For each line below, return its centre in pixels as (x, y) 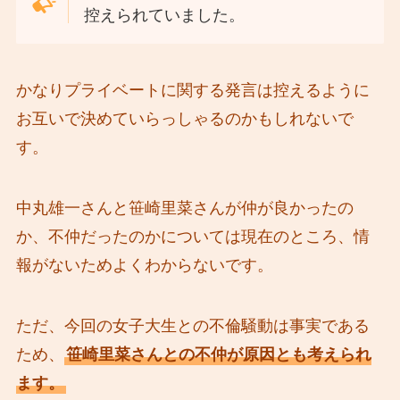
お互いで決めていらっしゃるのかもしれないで (184, 118)
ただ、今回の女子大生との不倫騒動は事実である (192, 325)
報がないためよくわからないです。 (144, 265)
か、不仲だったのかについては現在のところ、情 (192, 236)
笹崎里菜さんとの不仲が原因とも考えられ (218, 354)
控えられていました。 (165, 16)
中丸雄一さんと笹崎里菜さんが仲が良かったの (184, 208)
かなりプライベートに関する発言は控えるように (192, 90)
